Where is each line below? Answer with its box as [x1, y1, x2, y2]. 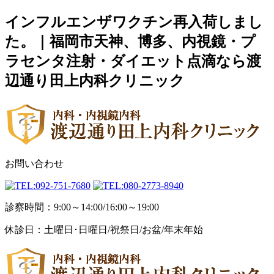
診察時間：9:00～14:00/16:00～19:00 [5, 201, 159, 212]
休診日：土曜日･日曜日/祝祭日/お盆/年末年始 [5, 224, 203, 235]
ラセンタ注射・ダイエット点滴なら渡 [5, 53, 261, 69]
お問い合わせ [5, 158, 64, 169]
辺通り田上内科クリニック [5, 72, 185, 89]
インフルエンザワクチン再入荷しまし [5, 13, 263, 30]
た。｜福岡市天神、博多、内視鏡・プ [5, 33, 256, 50]
